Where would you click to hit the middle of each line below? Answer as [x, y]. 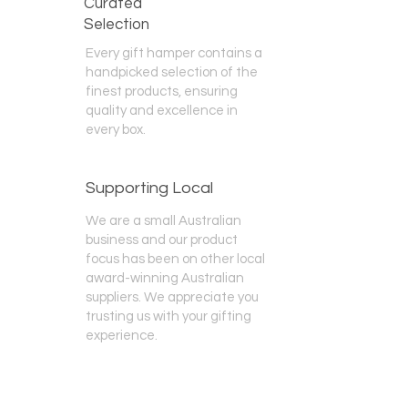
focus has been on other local [175, 259]
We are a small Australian [163, 221]
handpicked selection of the [172, 72]
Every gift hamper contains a [174, 53]
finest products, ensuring [162, 92]
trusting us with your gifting [168, 316]
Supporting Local [149, 188]
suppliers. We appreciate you [172, 297]
